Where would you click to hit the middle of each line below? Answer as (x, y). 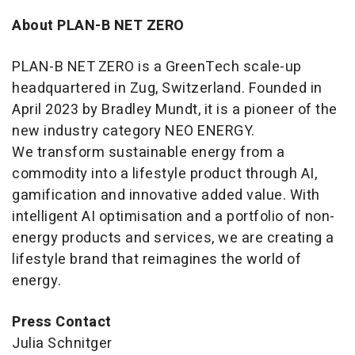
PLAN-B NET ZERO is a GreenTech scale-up (157, 67)
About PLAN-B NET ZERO (98, 26)
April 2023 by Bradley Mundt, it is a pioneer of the (175, 110)
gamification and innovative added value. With (166, 196)
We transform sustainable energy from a (148, 153)
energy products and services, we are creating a (173, 239)
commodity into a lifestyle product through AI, (164, 174)
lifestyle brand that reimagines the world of (157, 260)
